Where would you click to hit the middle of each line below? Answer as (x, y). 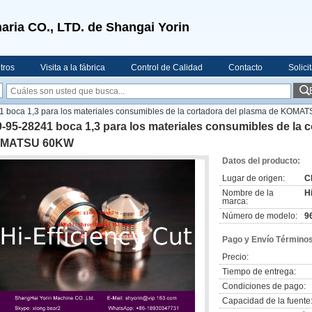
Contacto (245, 68)
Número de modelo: (260, 216)
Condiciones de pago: (264, 286)
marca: (235, 201)
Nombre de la (248, 193)
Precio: (235, 257)
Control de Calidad (167, 68)
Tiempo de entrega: (259, 272)
